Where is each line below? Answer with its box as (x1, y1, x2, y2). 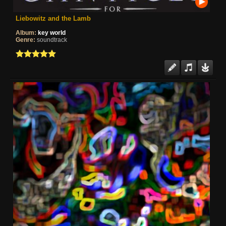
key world (38, 29, 66, 36)
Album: (16, 29, 36, 36)
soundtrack (37, 36, 67, 43)
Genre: (16, 36, 35, 43)
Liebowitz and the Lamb (16, 14, 91, 22)
